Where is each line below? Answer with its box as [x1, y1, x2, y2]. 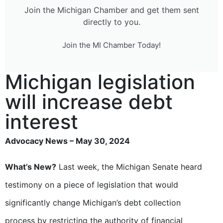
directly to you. [83, 17, 140, 27]
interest [5, 110, 78, 134]
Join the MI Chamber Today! [62, 40, 161, 50]
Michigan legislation [5, 70, 195, 95]
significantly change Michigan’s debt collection [5, 198, 181, 208]
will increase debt [5, 90, 173, 114]
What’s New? [5, 162, 56, 172]
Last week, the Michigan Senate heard [56, 162, 202, 172]
